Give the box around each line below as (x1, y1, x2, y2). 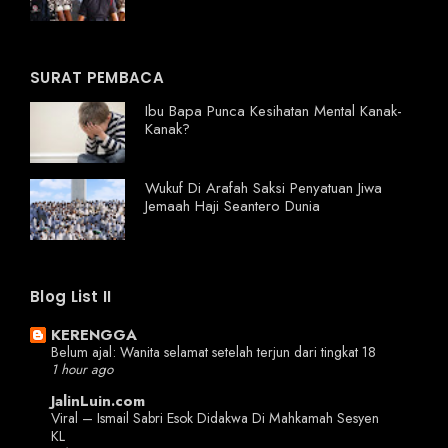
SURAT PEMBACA (30, 67, 164, 89)
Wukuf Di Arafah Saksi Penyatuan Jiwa (145, 177, 382, 200)
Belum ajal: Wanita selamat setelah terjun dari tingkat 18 (51, 341, 376, 362)
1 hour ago (51, 359, 113, 379)
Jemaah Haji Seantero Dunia (145, 195, 320, 218)
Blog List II (30, 286, 112, 308)
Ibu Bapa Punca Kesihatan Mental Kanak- (145, 100, 402, 123)
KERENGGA (51, 323, 137, 346)
